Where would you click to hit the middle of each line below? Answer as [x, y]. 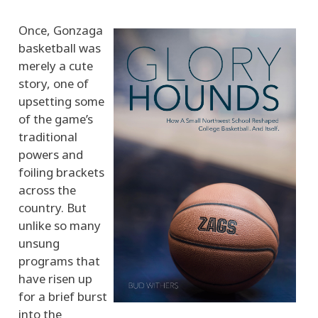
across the [47, 190]
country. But [53, 207]
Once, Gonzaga [61, 30]
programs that [59, 261]
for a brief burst [63, 296]
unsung [39, 243]
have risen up [55, 278]
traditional [48, 136]
